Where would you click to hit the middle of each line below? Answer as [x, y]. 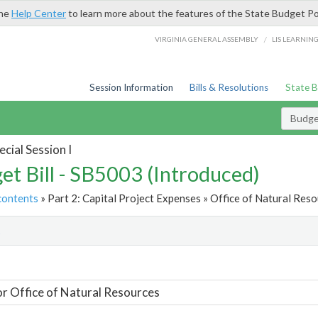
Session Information [131, 87]
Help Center [39, 13]
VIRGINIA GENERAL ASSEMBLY [207, 39]
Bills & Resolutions [229, 87]
